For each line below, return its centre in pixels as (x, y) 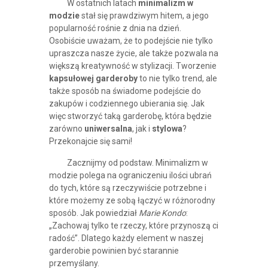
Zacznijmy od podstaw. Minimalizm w (137, 163)
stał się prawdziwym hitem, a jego (144, 16)
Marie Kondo (162, 213)
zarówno (66, 129)
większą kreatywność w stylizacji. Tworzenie (133, 66)
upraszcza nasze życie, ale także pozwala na (133, 54)
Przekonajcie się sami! (90, 141)
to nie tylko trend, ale (177, 79)
